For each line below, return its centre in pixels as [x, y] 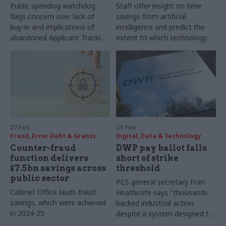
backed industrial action [155, 203]
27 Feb [20, 127]
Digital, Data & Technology [159, 136]
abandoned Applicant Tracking [59, 38]
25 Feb [126, 127]
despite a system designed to [165, 213]
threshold [138, 168]
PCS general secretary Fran [161, 182]
